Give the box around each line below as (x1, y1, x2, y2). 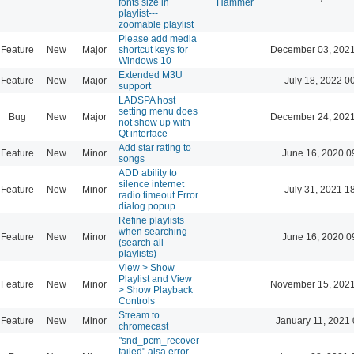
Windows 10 (119, 55, 171, 66)
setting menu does (119, 105, 198, 117)
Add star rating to (119, 141, 191, 153)
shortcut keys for (119, 43, 188, 55)
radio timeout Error (119, 189, 198, 201)
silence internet (119, 178, 184, 190)
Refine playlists (119, 214, 184, 226)
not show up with (119, 116, 190, 128)
